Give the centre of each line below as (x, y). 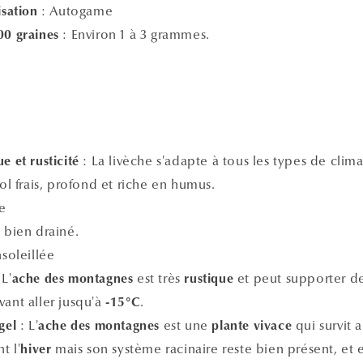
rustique (209, 279)
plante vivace (252, 326)
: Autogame (75, 11)
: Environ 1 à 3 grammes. (134, 34)
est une (186, 325)
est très (159, 278)
